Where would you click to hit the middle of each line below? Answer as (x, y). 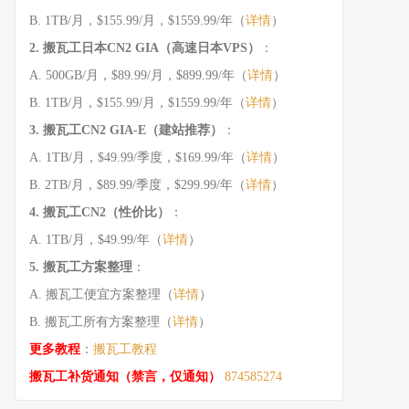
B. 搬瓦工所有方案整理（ (101, 322)
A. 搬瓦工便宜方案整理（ (101, 294)
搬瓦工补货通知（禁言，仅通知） (125, 377)
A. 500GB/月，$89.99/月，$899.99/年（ (138, 75)
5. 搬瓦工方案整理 (81, 267)
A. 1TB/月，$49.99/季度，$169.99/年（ (138, 157)
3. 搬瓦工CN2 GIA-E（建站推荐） (126, 130)
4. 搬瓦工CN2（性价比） (100, 212)
